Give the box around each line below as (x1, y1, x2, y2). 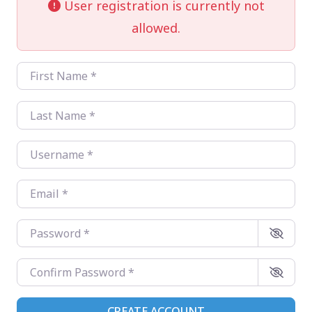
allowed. (132, 19, 180, 36)
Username (16, 141, 73, 157)
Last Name (16, 102, 75, 118)
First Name (16, 63, 77, 79)
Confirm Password (16, 259, 114, 275)
